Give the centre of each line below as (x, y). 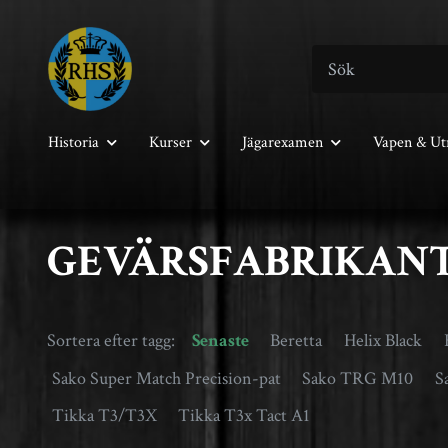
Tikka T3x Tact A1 (244, 416)
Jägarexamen (282, 143)
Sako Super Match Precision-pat (166, 378)
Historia (73, 143)
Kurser (170, 143)
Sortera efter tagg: (111, 340)
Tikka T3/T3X (104, 416)
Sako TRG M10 (358, 378)
